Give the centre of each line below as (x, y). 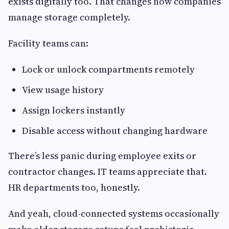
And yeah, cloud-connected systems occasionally (114, 214)
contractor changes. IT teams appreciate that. (108, 172)
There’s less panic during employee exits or (102, 156)
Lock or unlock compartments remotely (108, 70)
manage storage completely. (69, 17)
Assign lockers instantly (74, 110)
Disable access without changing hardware (115, 131)
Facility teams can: (48, 43)
